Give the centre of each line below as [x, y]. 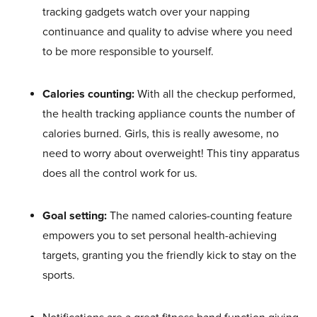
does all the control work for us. [120, 174]
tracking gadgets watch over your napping [146, 12]
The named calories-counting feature [200, 216]
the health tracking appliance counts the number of [169, 114]
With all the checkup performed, [215, 94]
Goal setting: [75, 216]
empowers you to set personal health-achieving [160, 236]
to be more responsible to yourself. [128, 52]
